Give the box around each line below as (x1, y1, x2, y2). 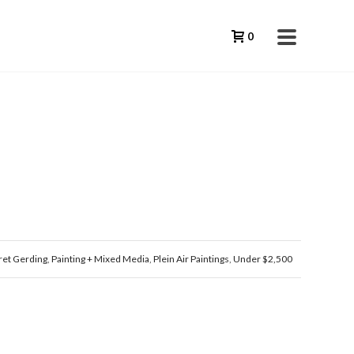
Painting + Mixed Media (51, 253, 149, 265)
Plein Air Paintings (153, 253, 229, 265)
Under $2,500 (232, 253, 292, 265)
